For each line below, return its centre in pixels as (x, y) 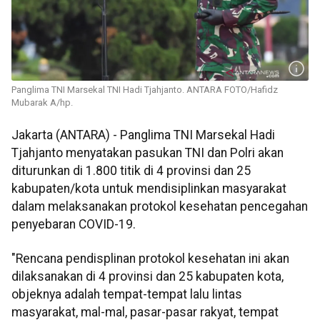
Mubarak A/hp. (42, 103)
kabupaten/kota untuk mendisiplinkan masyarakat (149, 189)
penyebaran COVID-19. (74, 225)
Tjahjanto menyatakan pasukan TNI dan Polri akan (147, 153)
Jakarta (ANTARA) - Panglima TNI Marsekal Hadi (143, 135)
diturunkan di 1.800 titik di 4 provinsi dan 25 (131, 171)
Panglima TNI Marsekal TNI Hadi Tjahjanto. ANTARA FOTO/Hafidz (145, 90)
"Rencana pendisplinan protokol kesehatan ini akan (150, 258)
